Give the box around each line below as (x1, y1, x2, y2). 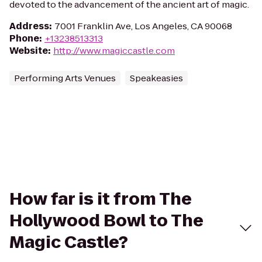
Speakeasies (130, 72, 183, 84)
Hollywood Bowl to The (9, 209, 204, 232)
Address (9, 20, 49, 32)
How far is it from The (9, 188, 192, 211)
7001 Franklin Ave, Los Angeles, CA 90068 (54, 20, 232, 32)
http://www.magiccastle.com (53, 44, 175, 57)
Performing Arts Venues (14, 72, 116, 84)
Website (9, 44, 48, 57)
